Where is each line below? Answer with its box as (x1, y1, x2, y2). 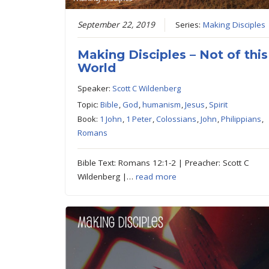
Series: (175, 19, 204, 30)
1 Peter (126, 113, 153, 124)
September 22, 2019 (77, 19, 156, 30)
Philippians (221, 113, 262, 124)
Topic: (77, 98, 101, 110)
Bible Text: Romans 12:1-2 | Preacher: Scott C (77, 157, 250, 168)
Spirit (209, 98, 228, 110)
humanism (142, 98, 181, 110)
